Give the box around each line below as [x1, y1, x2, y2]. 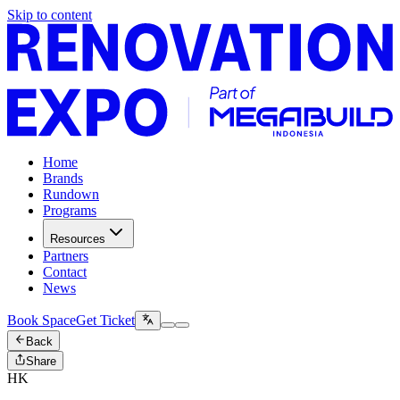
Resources [50, 231, 105, 246]
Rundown [43, 186, 99, 202]
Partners [43, 247, 88, 263]
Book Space [7, 312, 76, 329]
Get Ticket [76, 312, 135, 329]
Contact [43, 263, 87, 279]
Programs [43, 202, 96, 218]
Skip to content [7, 7, 92, 22]
